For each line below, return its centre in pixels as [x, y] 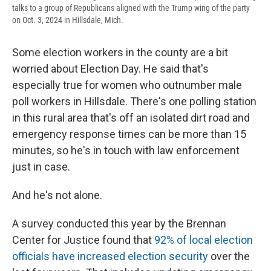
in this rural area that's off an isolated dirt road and [131, 118]
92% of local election [204, 240]
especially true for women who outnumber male [127, 85]
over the [229, 256]
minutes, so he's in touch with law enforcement [126, 151]
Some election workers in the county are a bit [120, 53]
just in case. [41, 167]
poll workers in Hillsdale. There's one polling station [134, 102]
